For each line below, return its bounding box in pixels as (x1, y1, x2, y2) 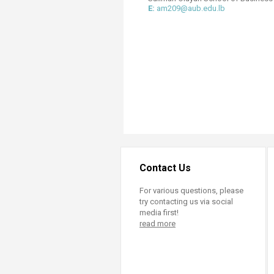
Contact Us (139, 162, 191, 174)
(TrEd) (188, 12, 215, 23)
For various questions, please (139, 186, 243, 195)
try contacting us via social (139, 197, 233, 206)
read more (139, 219, 176, 228)
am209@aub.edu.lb (155, 4, 225, 13)
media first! (139, 208, 179, 217)
